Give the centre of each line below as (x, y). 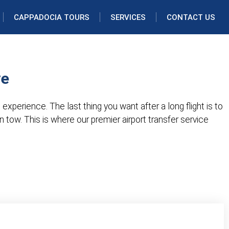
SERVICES (128, 17)
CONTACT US (191, 17)
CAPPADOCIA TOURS (52, 17)
